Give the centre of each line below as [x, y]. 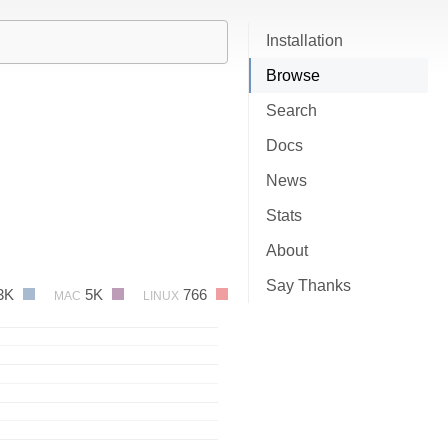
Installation [304, 40]
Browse [293, 75]
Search [291, 110]
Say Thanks [308, 285]
